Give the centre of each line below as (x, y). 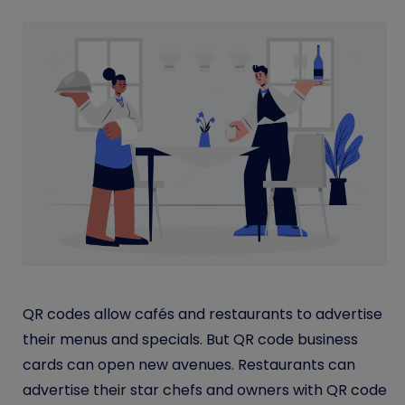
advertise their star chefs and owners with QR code (205, 390)
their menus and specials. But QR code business (190, 339)
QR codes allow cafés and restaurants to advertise (202, 314)
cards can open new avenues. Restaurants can (189, 364)
